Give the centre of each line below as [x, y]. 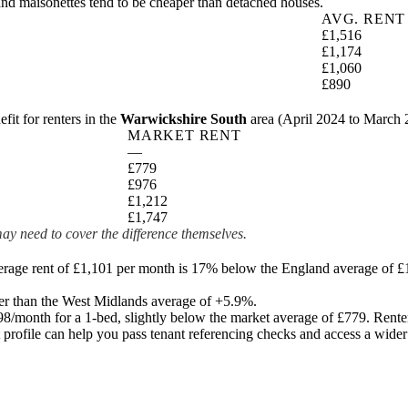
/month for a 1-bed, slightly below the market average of [174, 317]
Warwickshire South [184, 119]
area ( [265, 119]
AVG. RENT [364, 19]
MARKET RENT [184, 135]
